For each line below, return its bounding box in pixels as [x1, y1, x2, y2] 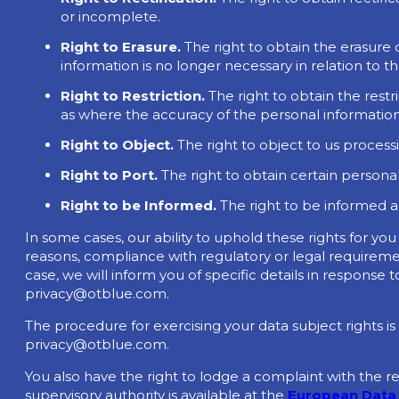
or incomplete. [61, 8, 160, 26]
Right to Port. [61, 167, 158, 184]
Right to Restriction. [61, 87, 205, 105]
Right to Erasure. [61, 38, 181, 56]
